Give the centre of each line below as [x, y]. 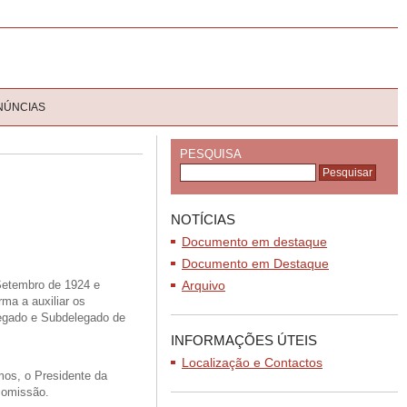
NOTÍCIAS [203, 219]
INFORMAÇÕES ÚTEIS [244, 340]
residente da [75, 376]
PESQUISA [211, 154]
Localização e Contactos [252, 362]
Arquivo [203, 285]
